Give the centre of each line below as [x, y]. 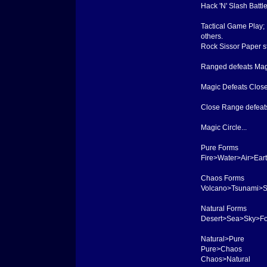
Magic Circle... [223, 127]
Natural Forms [223, 208]
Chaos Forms [222, 178]
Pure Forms [219, 148]
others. [212, 36]
